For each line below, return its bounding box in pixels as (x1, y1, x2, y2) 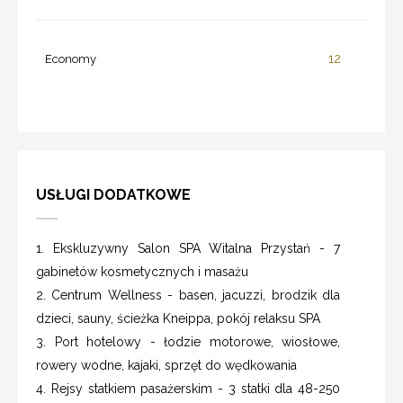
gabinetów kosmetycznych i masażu (36, 264, 248, 279)
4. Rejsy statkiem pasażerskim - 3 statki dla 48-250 (36, 381, 340, 396)
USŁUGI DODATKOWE (36, 185, 191, 203)
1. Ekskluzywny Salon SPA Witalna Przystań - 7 (36, 240, 340, 255)
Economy (45, 51, 96, 66)
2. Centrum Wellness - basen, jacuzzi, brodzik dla (36, 287, 340, 302)
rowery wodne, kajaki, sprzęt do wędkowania (36, 357, 297, 372)
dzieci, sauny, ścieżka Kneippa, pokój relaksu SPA (36, 310, 320, 326)
